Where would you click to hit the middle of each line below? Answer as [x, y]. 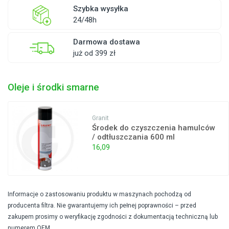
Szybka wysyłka [100, 9]
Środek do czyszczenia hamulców [153, 128]
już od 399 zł [94, 53]
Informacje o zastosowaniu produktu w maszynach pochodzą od [99, 194]
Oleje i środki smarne [53, 88]
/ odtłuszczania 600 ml [133, 137]
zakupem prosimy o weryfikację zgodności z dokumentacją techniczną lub [113, 216]
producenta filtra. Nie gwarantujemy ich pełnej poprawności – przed [102, 205]
